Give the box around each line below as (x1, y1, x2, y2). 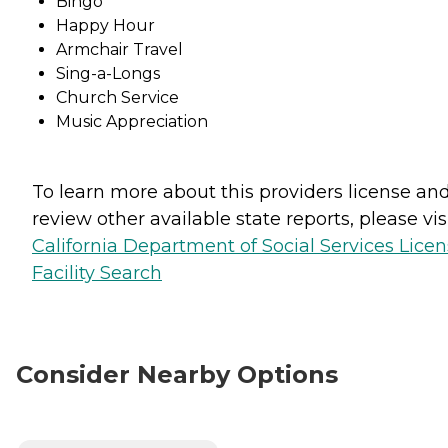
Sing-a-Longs (56, 63, 160, 83)
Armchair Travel (56, 39, 183, 59)
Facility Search (32, 261, 162, 284)
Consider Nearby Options (16, 359, 338, 389)
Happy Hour (56, 15, 155, 35)
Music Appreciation (56, 111, 208, 131)
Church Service (56, 87, 179, 107)
